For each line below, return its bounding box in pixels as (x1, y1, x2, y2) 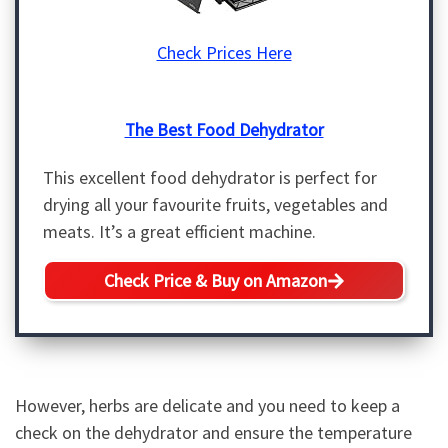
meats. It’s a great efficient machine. (43, 219, 316, 243)
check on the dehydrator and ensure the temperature (15, 420, 412, 444)
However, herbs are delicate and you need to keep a (15, 393, 400, 417)
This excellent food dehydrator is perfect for (43, 165, 377, 189)
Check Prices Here (156, 41, 292, 65)
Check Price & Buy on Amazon (103, 269, 327, 293)
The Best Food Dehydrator (124, 119, 324, 142)
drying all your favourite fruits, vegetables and (43, 192, 388, 216)
